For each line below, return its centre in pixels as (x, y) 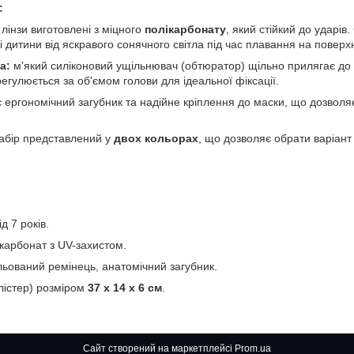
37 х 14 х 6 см (125, 287)
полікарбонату (185, 29)
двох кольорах (156, 138)
